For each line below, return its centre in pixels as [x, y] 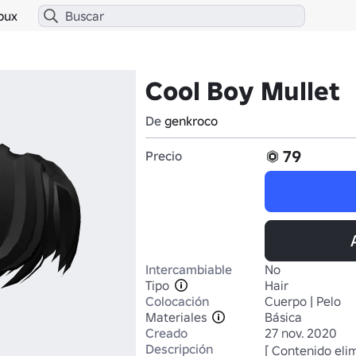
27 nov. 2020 [301, 333]
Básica [283, 317]
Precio [164, 156]
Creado [166, 333]
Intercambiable [189, 269]
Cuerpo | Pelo [303, 301]
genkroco [191, 121]
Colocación [177, 301]
